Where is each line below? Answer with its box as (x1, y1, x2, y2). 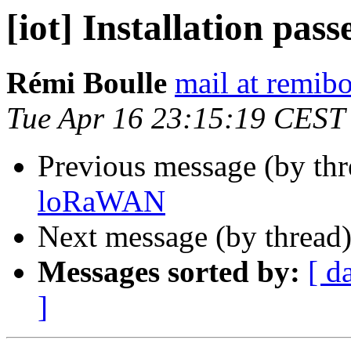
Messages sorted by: (38, 255, 300, 289)
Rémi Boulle (6, 66, 167, 100)
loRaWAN (38, 184, 165, 219)
